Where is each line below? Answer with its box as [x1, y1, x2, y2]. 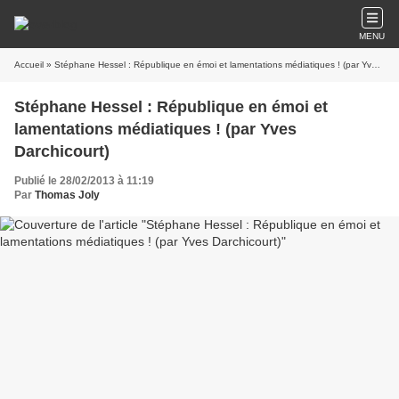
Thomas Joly [35, 189, 100, 201]
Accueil [14, 60, 44, 69]
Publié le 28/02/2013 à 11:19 [14, 175, 154, 187]
